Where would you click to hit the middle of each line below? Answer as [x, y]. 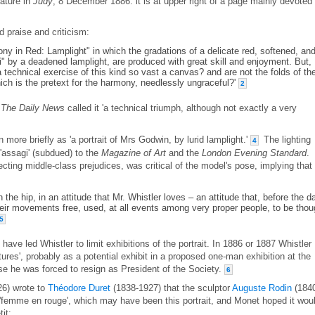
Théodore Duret [79, 288]
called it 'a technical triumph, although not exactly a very [181, 108]
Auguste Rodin [262, 288]
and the [184, 153]
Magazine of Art [134, 153]
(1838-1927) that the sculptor [171, 288]
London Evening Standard [254, 153]
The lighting [286, 140]
